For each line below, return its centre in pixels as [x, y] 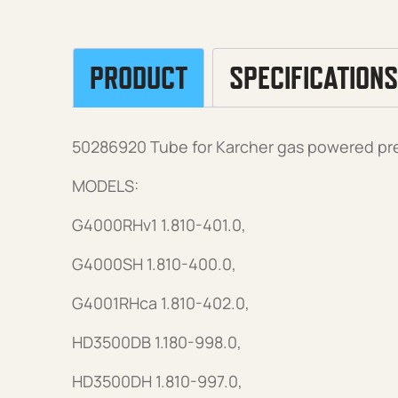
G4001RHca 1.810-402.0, [160, 302]
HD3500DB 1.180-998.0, [156, 342]
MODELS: [105, 185]
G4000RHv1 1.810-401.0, [159, 224]
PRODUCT [138, 79]
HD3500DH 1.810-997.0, [157, 381]
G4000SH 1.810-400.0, [154, 263]
